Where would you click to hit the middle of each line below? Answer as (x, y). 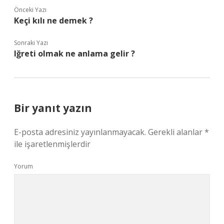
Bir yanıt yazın (53, 108)
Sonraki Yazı (31, 43)
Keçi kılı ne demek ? (53, 20)
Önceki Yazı (30, 10)
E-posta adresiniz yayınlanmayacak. (80, 132)
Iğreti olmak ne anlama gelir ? (74, 53)
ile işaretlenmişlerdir (52, 144)
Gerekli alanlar (176, 132)
